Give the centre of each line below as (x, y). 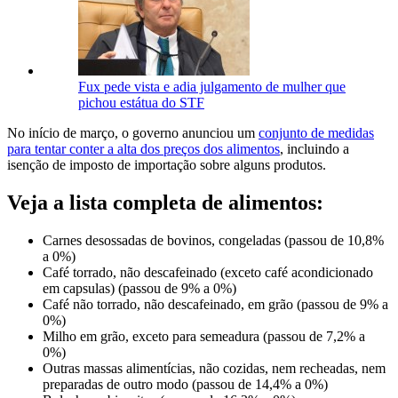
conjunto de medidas (316, 132)
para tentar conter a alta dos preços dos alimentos (143, 148)
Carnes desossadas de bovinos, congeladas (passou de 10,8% (213, 240)
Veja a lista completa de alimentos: (165, 202)
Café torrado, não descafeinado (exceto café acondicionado (208, 272)
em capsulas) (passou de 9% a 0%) (139, 288)
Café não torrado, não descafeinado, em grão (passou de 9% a (215, 304)
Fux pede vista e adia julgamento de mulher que (212, 86)
